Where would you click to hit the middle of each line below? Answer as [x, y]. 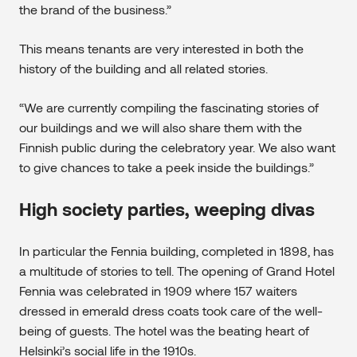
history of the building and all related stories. [143, 69]
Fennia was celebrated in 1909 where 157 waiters [158, 291]
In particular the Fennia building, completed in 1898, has [177, 251]
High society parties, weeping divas [167, 209]
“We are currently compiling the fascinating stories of [169, 108]
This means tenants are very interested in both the [161, 49]
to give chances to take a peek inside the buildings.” [167, 167]
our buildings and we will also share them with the [161, 127]
